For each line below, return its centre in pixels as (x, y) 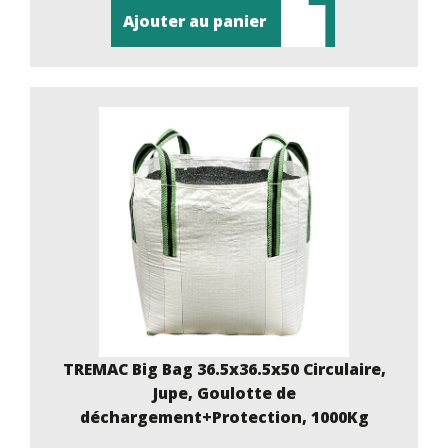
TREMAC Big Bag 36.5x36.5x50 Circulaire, (224, 368)
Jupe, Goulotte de (224, 392)
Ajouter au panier (194, 20)
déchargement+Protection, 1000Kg (224, 416)
